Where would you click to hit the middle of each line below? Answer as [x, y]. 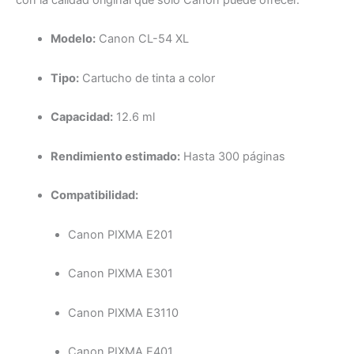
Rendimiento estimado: [115, 156]
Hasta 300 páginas [232, 156]
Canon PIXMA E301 [120, 274]
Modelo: [73, 39]
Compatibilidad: [94, 196]
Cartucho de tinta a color [147, 78]
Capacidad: [81, 117]
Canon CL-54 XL [142, 39]
